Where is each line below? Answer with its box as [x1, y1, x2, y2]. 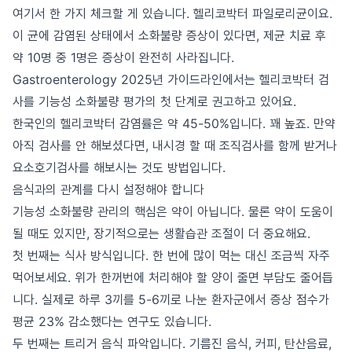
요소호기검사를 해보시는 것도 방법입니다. [13, 159, 225, 175]
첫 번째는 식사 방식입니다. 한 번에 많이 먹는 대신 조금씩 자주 [13, 247, 330, 263]
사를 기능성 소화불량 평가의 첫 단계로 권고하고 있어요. [13, 93, 296, 109]
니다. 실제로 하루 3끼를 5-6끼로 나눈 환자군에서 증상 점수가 [13, 291, 329, 307]
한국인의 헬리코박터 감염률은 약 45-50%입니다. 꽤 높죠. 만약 [13, 115, 335, 131]
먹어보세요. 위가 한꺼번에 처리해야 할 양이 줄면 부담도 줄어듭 [13, 269, 333, 285]
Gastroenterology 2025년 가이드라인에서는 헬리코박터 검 [13, 71, 329, 87]
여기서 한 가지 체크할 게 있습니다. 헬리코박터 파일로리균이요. [13, 5, 332, 21]
